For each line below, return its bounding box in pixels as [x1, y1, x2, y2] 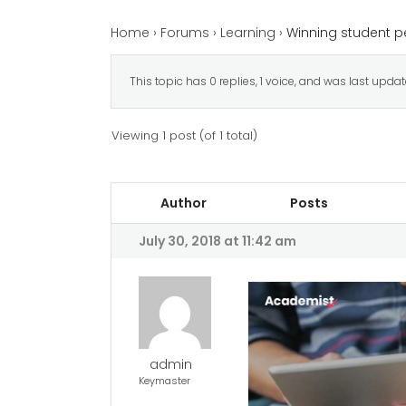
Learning [220, 23, 275, 42]
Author [160, 193, 207, 212]
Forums [160, 23, 209, 42]
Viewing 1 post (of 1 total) [111, 126, 257, 144]
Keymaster [139, 372, 190, 388]
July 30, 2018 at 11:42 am [139, 231, 296, 250]
